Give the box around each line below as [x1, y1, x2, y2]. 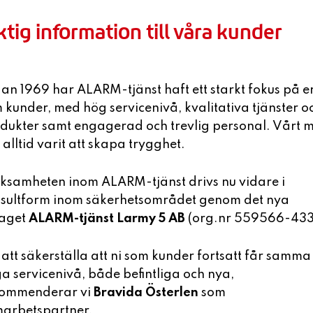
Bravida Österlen [94, 286, 201, 299]
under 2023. [150, 205, 236, 220]
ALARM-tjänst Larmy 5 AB [29, 212, 188, 225]
